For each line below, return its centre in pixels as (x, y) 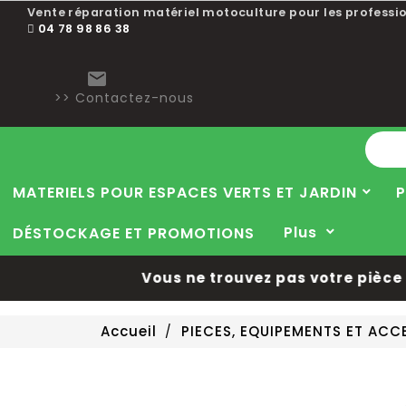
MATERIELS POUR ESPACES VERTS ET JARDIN (185, 193)
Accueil (129, 331)
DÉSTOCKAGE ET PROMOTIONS (134, 233)
